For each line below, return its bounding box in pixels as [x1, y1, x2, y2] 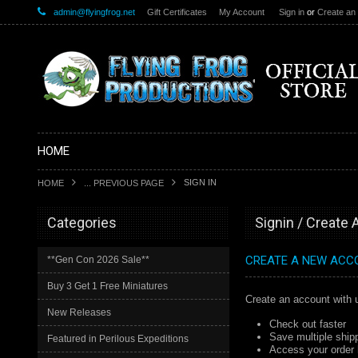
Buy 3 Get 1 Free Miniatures [47, 280, 168, 292]
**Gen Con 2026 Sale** [47, 254, 149, 265]
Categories [47, 214, 117, 231]
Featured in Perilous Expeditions [47, 333, 189, 344]
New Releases [47, 307, 111, 318]
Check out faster [269, 318, 346, 330]
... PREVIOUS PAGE [84, 178, 164, 188]
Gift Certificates [147, 7, 207, 17]
